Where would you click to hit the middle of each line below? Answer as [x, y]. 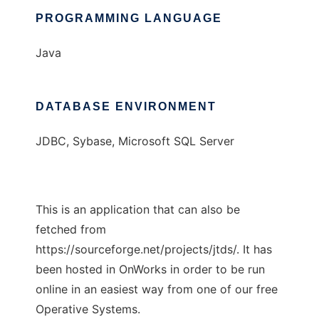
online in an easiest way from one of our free [157, 289]
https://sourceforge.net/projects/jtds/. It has [154, 249]
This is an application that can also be [138, 209]
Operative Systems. [88, 309]
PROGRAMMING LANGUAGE [129, 18]
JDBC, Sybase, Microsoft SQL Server [135, 141]
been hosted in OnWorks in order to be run [150, 269]
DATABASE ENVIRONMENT [126, 106]
